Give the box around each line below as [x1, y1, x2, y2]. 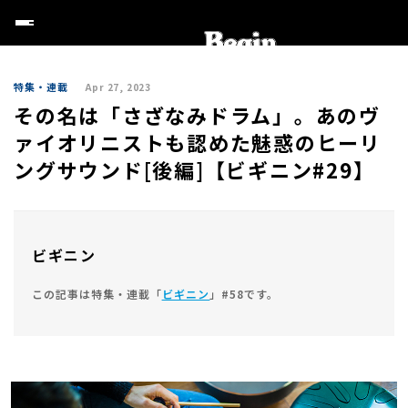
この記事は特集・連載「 [32, 286, 162, 301]
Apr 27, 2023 [86, 79, 152, 94]
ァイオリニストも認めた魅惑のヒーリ [14, 127, 382, 157]
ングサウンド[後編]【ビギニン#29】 [14, 155, 375, 184]
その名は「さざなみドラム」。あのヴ [14, 100, 381, 129]
